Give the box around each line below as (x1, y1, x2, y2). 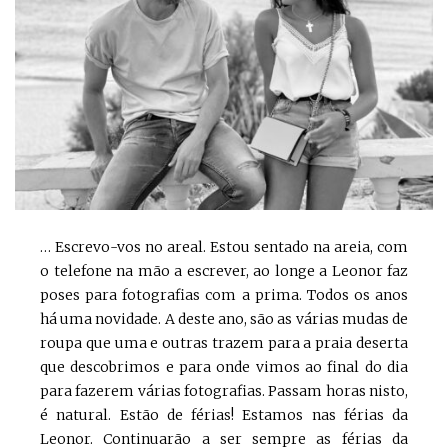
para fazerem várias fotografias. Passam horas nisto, (40, 382, 408, 401)
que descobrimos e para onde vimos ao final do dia (40, 358, 408, 377)
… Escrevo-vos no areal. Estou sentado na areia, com (40, 238, 408, 257)
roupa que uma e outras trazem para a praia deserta (40, 334, 408, 353)
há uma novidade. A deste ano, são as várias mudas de (40, 310, 408, 329)
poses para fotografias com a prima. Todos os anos (40, 286, 408, 305)
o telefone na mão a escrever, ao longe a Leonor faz (40, 262, 408, 281)
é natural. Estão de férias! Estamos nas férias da (40, 406, 408, 425)
